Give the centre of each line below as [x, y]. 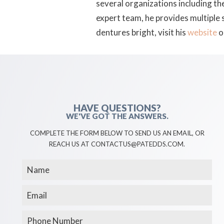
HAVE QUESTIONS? [117, 108]
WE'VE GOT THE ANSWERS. [117, 116]
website [202, 32]
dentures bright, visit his [142, 32]
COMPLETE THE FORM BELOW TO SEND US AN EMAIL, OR [117, 133]
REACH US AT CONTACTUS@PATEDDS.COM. [117, 144]
